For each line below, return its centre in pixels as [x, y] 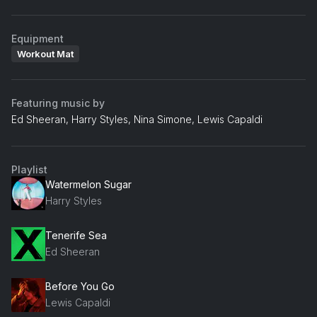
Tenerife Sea [76, 236]
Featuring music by [58, 103]
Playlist [29, 169]
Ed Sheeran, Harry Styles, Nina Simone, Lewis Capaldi [137, 119]
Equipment [38, 38]
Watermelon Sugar [88, 185]
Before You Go [80, 287]
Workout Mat [45, 53]
